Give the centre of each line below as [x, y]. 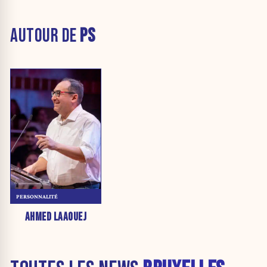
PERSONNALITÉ [37, 196]
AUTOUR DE [45, 36]
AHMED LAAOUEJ [56, 218]
